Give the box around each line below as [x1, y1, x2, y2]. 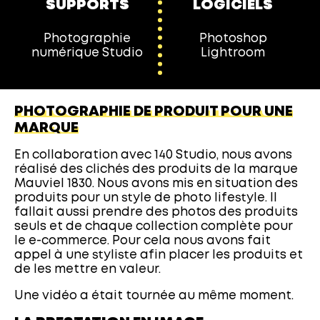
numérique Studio [31, 48, 143, 59]
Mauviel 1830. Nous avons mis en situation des [14, 179, 298, 189]
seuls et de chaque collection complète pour [14, 221, 293, 232]
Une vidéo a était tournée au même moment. [14, 291, 294, 301]
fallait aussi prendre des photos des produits [14, 207, 298, 218]
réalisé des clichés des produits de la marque [14, 164, 298, 175]
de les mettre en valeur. [14, 264, 161, 275]
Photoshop [199, 34, 267, 44]
